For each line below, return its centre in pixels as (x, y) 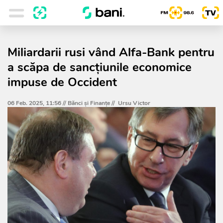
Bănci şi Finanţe (89, 103)
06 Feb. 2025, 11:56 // (38, 103)
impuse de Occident (62, 82)
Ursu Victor (134, 103)
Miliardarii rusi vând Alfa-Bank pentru (111, 52)
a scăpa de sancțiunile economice (100, 67)
